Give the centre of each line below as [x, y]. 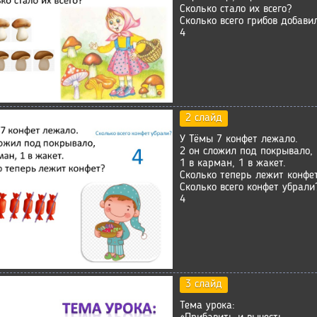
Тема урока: [207, 305]
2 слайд [204, 118]
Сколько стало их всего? [236, 9]
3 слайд [204, 284]
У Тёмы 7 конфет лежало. [239, 139]
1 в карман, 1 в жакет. [233, 163]
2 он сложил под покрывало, [246, 151]
